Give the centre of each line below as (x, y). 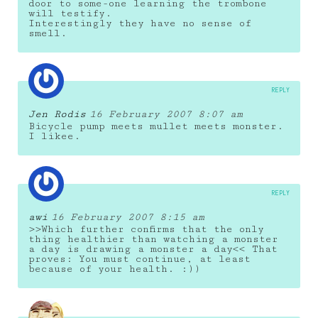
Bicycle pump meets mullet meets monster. (156, 126)
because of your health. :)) (114, 269)
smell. (48, 33)
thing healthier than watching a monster (153, 239)
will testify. (70, 13)
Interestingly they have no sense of (140, 23)
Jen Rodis (57, 114)
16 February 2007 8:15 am (128, 217)
